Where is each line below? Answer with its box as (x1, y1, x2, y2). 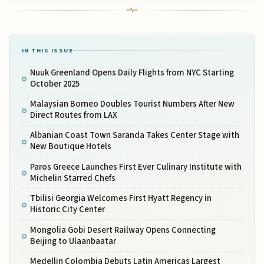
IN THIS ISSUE (21, 45, 74, 55)
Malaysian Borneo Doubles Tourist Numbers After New (29, 98, 235, 111)
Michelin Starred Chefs (29, 171, 115, 184)
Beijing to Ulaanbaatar (29, 235, 116, 247)
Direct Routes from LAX (29, 109, 117, 122)
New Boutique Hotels (29, 140, 111, 153)
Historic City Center (29, 203, 105, 216)
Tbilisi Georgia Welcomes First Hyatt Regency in (29, 192, 212, 205)
